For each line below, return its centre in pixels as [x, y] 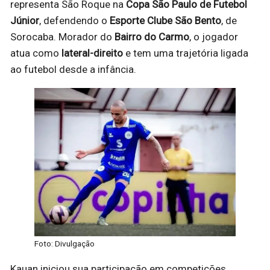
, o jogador [214, 37]
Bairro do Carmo [152, 37]
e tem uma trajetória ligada [186, 53]
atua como [36, 53]
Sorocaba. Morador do [62, 37]
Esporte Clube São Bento [165, 21]
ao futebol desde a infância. [73, 70]
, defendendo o [74, 21]
